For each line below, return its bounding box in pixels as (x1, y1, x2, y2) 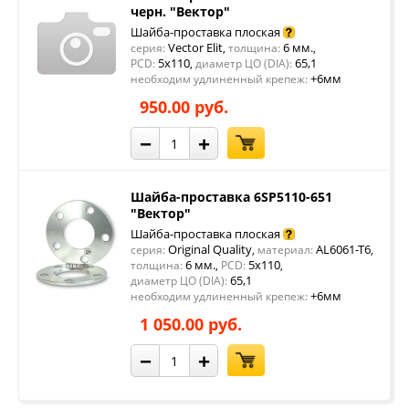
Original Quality (165, 241, 252, 257)
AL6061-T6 (313, 241, 371, 257)
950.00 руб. (140, 96, 228, 118)
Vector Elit (165, 39, 223, 56)
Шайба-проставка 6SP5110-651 (131, 188, 332, 205)
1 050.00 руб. (140, 313, 242, 335)
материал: (257, 242, 313, 257)
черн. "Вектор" (131, 3, 230, 20)
